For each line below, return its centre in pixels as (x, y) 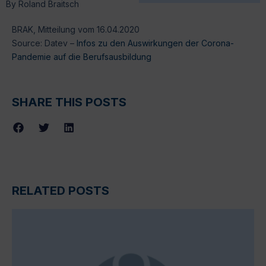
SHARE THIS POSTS (69, 102)
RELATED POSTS (61, 190)
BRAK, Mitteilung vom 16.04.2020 (76, 29)
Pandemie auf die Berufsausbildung (82, 56)
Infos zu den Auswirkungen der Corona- (155, 43)
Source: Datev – (44, 43)
